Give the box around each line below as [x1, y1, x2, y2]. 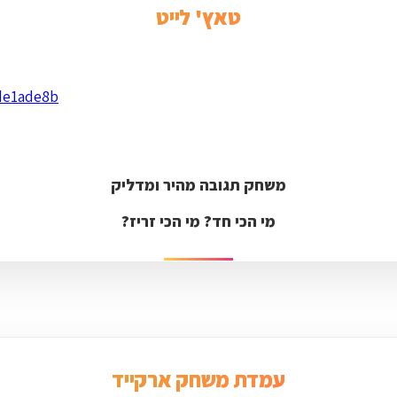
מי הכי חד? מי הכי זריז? [121, 211, 276, 232]
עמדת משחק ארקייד [112, 365, 285, 394]
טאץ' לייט [156, 3, 241, 32]
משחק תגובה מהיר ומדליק [111, 175, 286, 196]
